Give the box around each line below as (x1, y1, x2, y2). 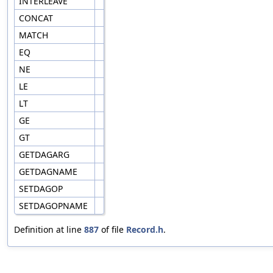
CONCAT (19, 12, 55, 24)
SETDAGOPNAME (19, 200, 90, 212)
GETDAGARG (19, 149, 72, 161)
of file (99, 224, 126, 236)
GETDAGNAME (19, 166, 80, 178)
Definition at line (14, 224, 84, 236)
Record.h (126, 224, 163, 236)
